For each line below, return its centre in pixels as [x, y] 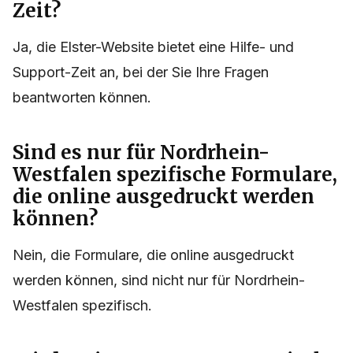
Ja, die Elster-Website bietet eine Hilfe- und [153, 47]
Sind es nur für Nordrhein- [141, 153]
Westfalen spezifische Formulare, [175, 175]
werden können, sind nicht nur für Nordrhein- [159, 281]
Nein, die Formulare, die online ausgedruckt [153, 255]
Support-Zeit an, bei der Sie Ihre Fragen [141, 72]
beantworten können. [82, 98]
